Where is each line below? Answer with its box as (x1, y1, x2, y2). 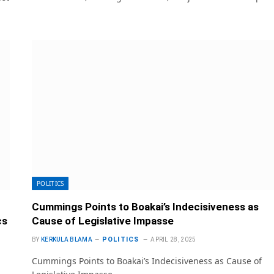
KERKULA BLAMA (40, 236, 92, 243)
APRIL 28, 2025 (150, 236, 196, 243)
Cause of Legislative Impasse (32, 215, 174, 228)
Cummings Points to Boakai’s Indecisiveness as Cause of (32, 255, 262, 267)
